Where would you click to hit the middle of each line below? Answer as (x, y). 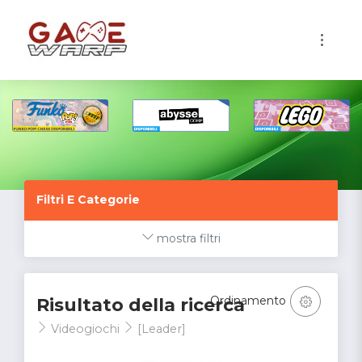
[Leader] (160, 328)
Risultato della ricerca (141, 305)
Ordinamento (250, 300)
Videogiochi (85, 328)
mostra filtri (188, 238)
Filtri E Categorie (88, 199)
